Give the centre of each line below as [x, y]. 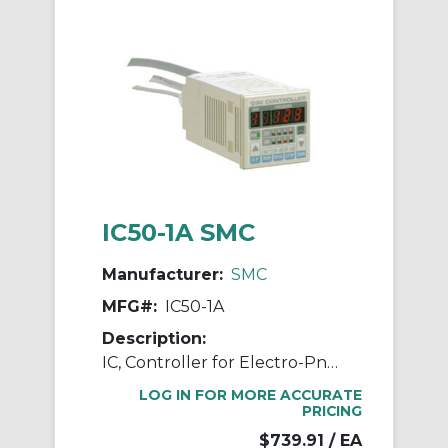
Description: [154, 339]
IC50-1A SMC [178, 233]
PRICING [332, 411]
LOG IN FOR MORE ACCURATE [250, 395]
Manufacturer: [162, 275]
